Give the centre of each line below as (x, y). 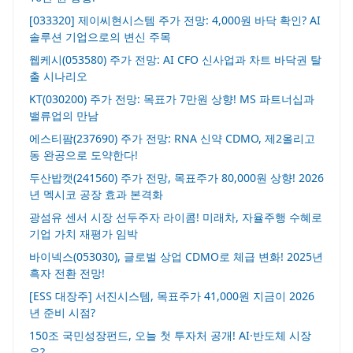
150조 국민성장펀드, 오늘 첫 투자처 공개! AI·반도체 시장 (170, 335)
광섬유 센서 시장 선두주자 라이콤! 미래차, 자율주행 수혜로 (176, 217)
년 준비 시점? (62, 312)
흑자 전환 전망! (67, 273)
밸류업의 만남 (64, 115)
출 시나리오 (58, 76)
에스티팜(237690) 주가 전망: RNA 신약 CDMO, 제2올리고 (172, 138)
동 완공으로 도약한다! (84, 155)
